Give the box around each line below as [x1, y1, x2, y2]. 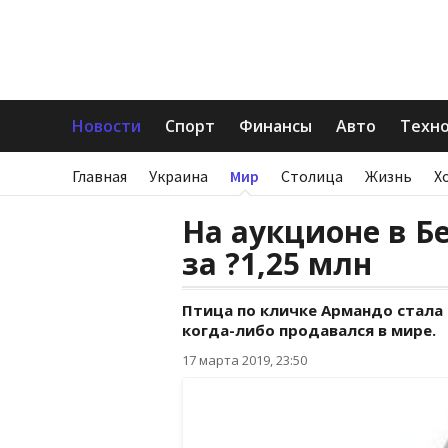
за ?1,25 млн [182, 243, 372, 284]
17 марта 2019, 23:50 [182, 351, 307, 369]
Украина [149, 166, 208, 186]
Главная [72, 166, 127, 186]
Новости [72, 115, 141, 137]
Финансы [239, 115, 312, 137]
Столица [281, 166, 343, 186]
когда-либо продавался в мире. [182, 320, 436, 340]
